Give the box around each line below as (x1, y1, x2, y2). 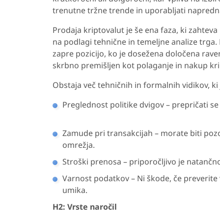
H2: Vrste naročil (53, 201, 117, 213)
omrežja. (62, 139, 120, 151)
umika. (62, 185, 87, 196)
